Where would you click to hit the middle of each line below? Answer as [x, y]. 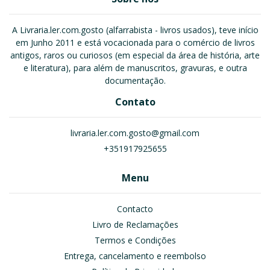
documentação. [135, 81]
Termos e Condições [135, 240]
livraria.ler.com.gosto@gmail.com [135, 133]
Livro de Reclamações [135, 225]
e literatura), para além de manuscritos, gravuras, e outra [135, 68]
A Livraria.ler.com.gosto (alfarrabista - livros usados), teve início [135, 30]
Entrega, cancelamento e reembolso [135, 256]
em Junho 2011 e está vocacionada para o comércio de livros [135, 43]
